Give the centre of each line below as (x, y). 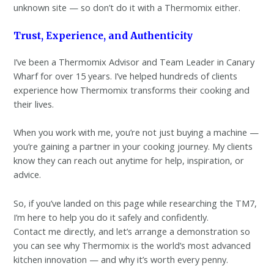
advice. (28, 175)
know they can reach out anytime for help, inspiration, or (129, 161)
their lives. (34, 104)
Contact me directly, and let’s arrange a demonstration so (132, 231)
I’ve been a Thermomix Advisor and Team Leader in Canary (134, 61)
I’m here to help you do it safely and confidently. (111, 217)
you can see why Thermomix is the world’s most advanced (132, 245)
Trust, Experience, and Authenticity (103, 35)
